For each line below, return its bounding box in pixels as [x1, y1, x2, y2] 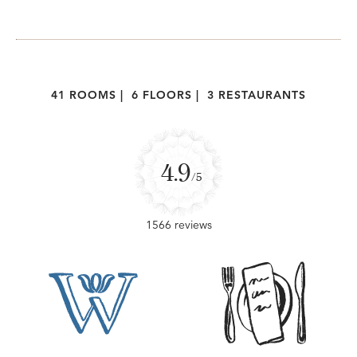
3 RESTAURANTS [207, 88, 307, 103]
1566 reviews [145, 218, 212, 233]
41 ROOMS [50, 88, 116, 103]
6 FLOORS [131, 88, 192, 103]
